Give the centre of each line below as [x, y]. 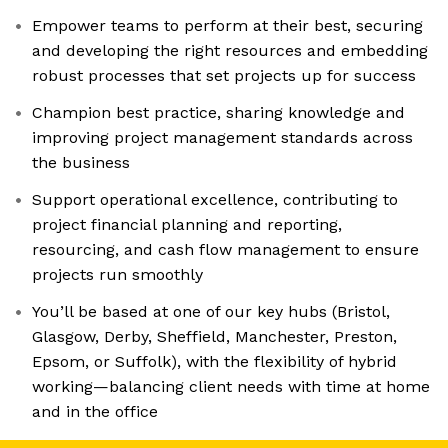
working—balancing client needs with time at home [231, 387]
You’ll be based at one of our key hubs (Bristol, [211, 312]
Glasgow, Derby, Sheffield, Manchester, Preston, [214, 337]
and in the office [95, 412]
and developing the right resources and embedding [230, 51]
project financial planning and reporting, [187, 225]
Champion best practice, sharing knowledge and [218, 113]
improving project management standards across [222, 138]
